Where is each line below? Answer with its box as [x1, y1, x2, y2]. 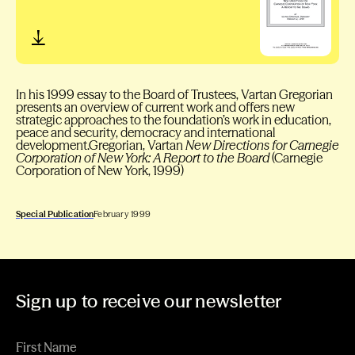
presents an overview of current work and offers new [16, 99, 295, 116]
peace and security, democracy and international [16, 124, 275, 141]
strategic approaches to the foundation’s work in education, [16, 112, 331, 128]
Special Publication [16, 208, 94, 220]
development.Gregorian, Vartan [16, 137, 185, 154]
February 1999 [94, 208, 151, 220]
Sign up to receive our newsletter [16, 290, 282, 313]
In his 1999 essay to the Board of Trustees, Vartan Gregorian [16, 86, 333, 103]
